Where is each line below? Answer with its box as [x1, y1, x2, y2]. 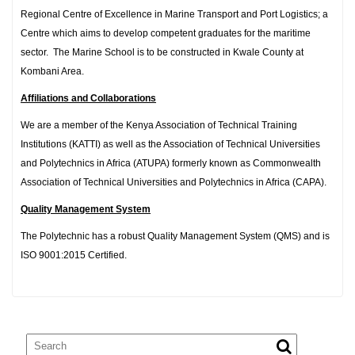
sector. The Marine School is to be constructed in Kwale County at [21, 47, 303, 58]
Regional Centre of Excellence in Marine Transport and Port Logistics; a [21, 9, 328, 20]
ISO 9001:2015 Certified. [21, 250, 127, 261]
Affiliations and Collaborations [21, 93, 156, 104]
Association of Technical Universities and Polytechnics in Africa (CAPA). [21, 177, 326, 188]
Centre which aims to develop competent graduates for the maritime [21, 28, 311, 39]
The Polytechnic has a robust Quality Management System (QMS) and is [21, 231, 330, 242]
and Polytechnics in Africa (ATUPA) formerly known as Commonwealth [21, 158, 321, 169]
